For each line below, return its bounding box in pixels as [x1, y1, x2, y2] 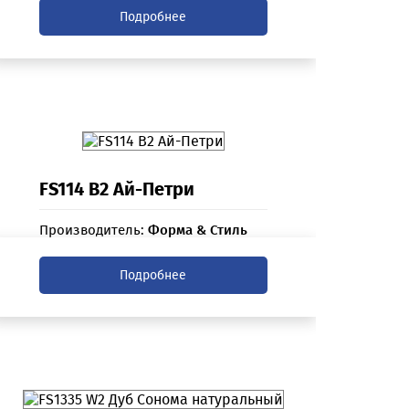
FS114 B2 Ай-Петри [38, 178, 194, 201]
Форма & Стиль [147, 222, 247, 239]
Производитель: [38, 222, 148, 239]
